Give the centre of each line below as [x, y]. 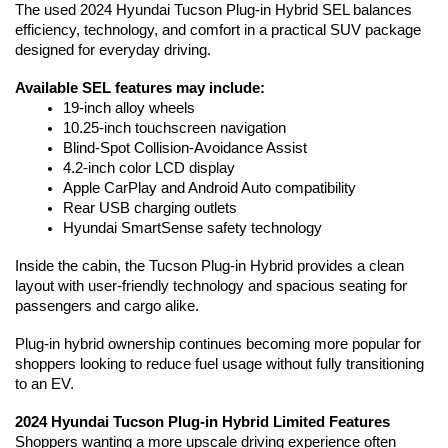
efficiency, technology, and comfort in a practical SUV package [218, 30]
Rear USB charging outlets [150, 208]
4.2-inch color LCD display [149, 168]
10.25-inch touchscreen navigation [174, 128]
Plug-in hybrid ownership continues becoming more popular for [218, 344]
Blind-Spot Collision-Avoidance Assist [185, 148]
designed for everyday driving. [113, 50]
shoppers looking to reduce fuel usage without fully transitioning [219, 364]
